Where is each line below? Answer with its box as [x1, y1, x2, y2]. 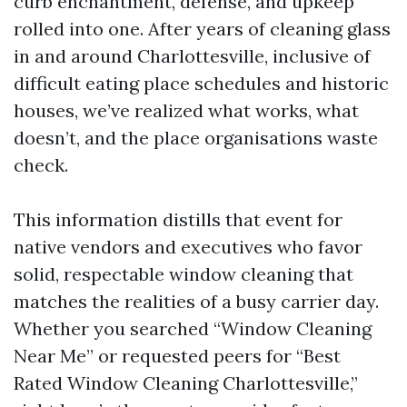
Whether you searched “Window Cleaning [14, 317, 372, 340]
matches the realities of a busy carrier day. [14, 290, 379, 313]
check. [14, 154, 68, 176]
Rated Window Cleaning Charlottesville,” [14, 372, 358, 394]
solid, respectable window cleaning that [14, 263, 353, 285]
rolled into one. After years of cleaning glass [14, 17, 391, 40]
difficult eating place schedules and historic [14, 72, 389, 94]
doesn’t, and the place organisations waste [14, 126, 378, 149]
